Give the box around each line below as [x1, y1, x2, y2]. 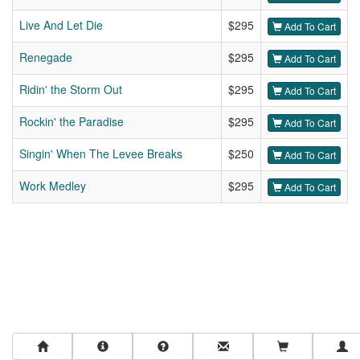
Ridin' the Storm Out [19, 81, 122, 98]
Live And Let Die [19, 17, 103, 34]
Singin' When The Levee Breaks [19, 145, 182, 162]
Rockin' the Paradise [19, 113, 124, 130]
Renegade [19, 49, 72, 66]
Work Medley [19, 178, 86, 194]
